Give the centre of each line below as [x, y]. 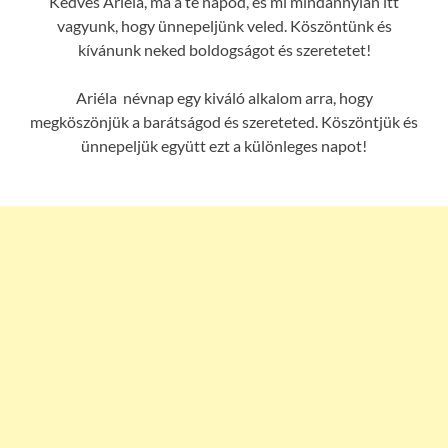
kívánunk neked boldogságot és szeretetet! [224, 50]
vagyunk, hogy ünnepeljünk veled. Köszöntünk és [224, 26]
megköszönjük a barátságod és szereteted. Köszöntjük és [224, 122]
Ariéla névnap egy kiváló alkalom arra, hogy [224, 98]
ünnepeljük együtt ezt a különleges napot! [224, 146]
